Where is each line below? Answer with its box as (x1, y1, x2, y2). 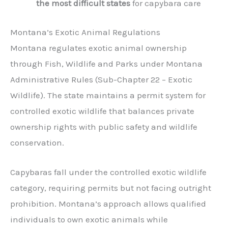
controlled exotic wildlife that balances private (10, 105, 194, 116)
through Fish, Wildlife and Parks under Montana (10, 58, 203, 69)
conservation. (10, 137, 64, 148)
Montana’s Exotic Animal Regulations (10, 26, 160, 37)
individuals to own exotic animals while (10, 214, 168, 224)
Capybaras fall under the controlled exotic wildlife (10, 166, 207, 177)
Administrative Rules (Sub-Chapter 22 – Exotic (10, 74, 192, 84)
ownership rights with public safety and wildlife (10, 121, 197, 132)
